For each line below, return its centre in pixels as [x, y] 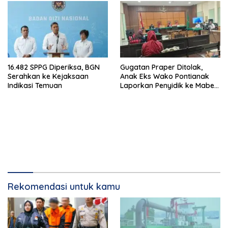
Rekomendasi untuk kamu [64, 186]
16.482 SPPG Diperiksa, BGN [54, 67]
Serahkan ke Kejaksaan [48, 76]
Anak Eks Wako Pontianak [165, 76]
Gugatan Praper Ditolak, [161, 67]
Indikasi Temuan [35, 85]
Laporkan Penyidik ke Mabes [169, 85]
